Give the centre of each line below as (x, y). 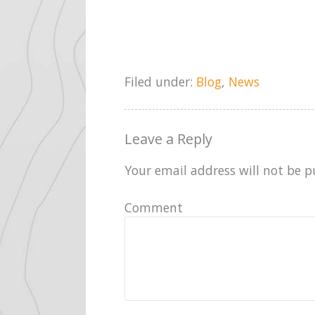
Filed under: (160, 81)
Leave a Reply (168, 139)
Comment (154, 207)
